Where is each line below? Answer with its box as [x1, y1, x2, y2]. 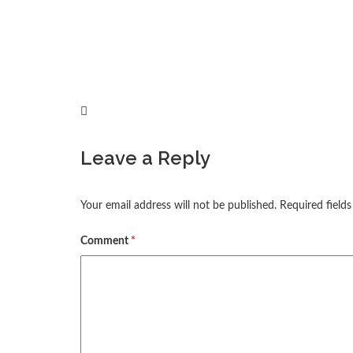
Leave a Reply [80, 147, 210, 169]
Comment [80, 236, 131, 247]
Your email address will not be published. [80, 200, 277, 211]
